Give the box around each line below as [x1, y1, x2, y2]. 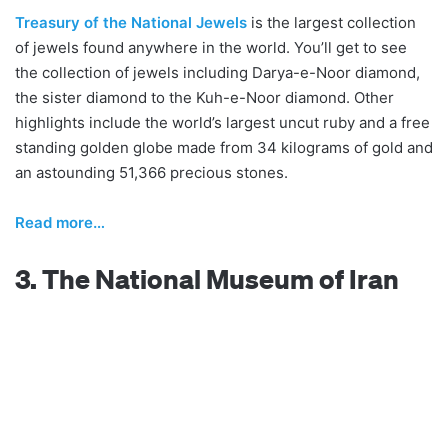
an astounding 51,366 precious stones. [15, 162, 288, 182]
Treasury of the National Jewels [15, 12, 247, 32]
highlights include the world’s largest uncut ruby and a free [15, 112, 430, 132]
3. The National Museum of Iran [15, 261, 399, 295]
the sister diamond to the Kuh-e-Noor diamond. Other [15, 87, 394, 107]
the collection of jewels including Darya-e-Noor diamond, [15, 62, 420, 82]
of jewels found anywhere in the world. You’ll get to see [15, 37, 407, 57]
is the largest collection [247, 12, 416, 32]
